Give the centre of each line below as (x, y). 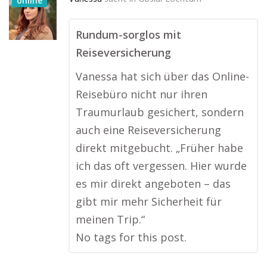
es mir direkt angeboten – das (153, 184)
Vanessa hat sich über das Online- (162, 76)
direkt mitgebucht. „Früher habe (159, 148)
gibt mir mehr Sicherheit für (149, 201)
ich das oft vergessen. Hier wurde (161, 166)
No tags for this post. (131, 237)
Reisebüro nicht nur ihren (142, 94)
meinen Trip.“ (110, 219)
